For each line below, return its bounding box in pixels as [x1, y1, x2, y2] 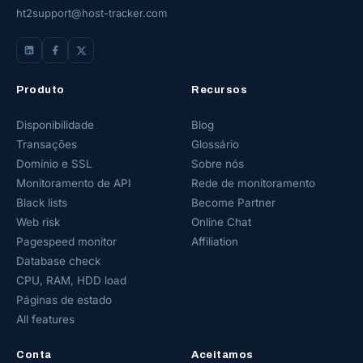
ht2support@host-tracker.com [16, 6, 167, 19]
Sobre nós [191, 157, 244, 170]
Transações [16, 138, 77, 151]
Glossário [191, 138, 239, 151]
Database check [16, 254, 100, 267]
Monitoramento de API [16, 177, 131, 190]
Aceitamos [191, 349, 254, 361]
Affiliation [191, 235, 238, 248]
